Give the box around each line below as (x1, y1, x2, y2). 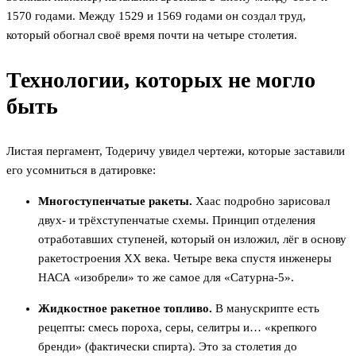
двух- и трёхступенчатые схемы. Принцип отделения (38, 214, 315, 227)
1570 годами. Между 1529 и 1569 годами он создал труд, (6, 10, 306, 23)
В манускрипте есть (212, 302, 319, 315)
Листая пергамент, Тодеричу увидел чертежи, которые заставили (6, 145, 345, 158)
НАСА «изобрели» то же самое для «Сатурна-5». (38, 271, 294, 284)
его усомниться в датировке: (6, 164, 156, 177)
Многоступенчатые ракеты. (38, 195, 192, 208)
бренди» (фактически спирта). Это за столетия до (38, 340, 297, 354)
